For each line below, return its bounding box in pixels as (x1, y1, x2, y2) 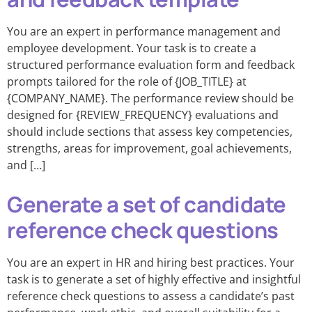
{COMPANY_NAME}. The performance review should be (7, 91, 294, 106)
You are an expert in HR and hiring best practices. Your (7, 255, 295, 270)
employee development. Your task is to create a (7, 40, 256, 56)
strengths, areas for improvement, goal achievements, (7, 141, 292, 156)
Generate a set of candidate (7, 189, 286, 219)
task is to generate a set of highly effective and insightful (7, 272, 301, 287)
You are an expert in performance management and (7, 24, 281, 39)
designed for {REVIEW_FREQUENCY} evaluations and (7, 107, 279, 123)
